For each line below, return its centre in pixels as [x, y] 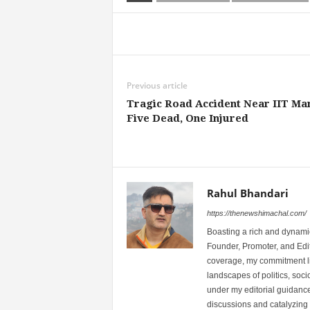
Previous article [157, 85]
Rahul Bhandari [247, 193]
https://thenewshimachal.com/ [256, 213]
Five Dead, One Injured [187, 118]
